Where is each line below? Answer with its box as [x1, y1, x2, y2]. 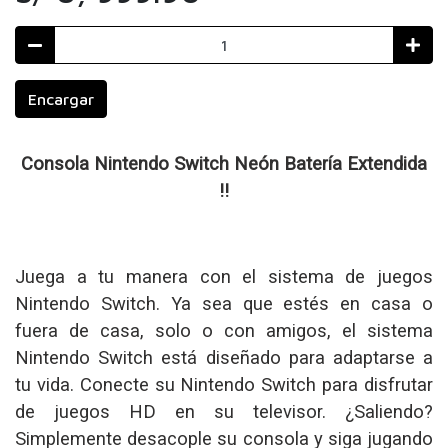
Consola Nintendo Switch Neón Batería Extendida [21, 152, 427, 174]
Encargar [28, 89, 94, 108]
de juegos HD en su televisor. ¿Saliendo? [15, 400, 433, 422]
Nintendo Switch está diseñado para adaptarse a [15, 346, 433, 368]
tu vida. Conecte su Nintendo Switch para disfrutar [15, 373, 433, 395]
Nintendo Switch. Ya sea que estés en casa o [15, 292, 433, 314]
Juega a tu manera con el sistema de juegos [15, 265, 433, 287]
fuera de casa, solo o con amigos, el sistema [15, 319, 433, 341]
